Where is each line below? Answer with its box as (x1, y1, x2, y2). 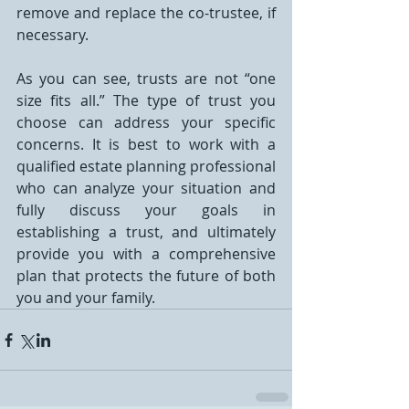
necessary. (16, 25, 89, 45)
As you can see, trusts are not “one (16, 68, 276, 89)
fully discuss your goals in (16, 200, 276, 220)
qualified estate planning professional (16, 156, 276, 176)
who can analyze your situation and (16, 178, 276, 198)
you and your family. (16, 288, 155, 308)
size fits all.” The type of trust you (16, 90, 276, 110)
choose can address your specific (16, 112, 276, 132)
